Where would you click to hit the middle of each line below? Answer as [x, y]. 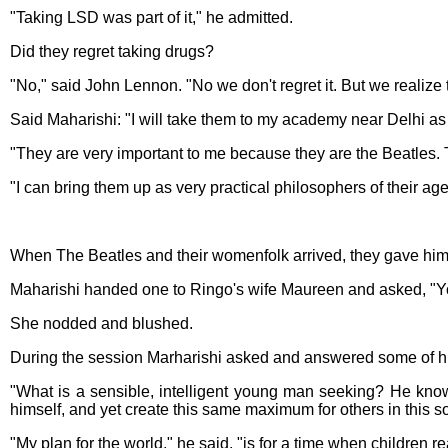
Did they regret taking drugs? [112, 51]
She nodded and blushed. [101, 323]
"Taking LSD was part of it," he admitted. [151, 17]
